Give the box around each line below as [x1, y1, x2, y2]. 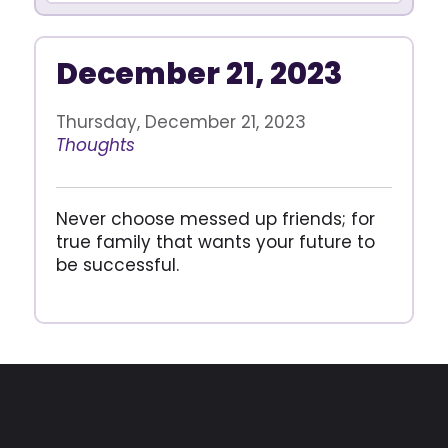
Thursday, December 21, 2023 [55, 110, 306, 134]
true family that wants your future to [55, 230, 375, 254]
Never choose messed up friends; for [55, 207, 375, 231]
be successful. [55, 253, 179, 277]
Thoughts [55, 133, 135, 157]
